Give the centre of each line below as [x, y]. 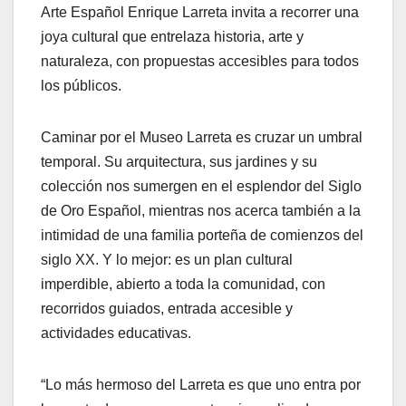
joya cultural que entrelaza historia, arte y [172, 37]
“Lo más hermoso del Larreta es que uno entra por [201, 385]
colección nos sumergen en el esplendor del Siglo [201, 187]
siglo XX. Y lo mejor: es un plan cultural [167, 260]
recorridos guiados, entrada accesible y [167, 309]
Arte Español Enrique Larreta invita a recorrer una [200, 13]
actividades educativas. [116, 333]
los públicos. [81, 86]
